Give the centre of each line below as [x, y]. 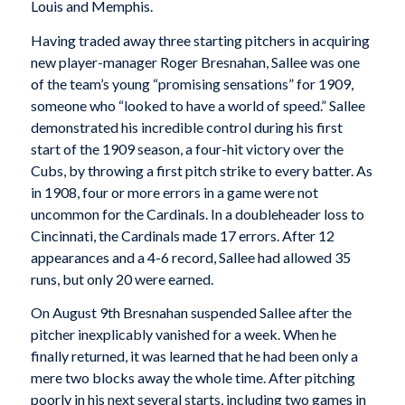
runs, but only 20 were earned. [122, 278]
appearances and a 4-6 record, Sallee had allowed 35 [190, 257]
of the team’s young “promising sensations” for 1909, [192, 83]
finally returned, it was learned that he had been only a [194, 356]
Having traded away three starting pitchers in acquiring [200, 40]
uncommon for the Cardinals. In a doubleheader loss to [197, 213]
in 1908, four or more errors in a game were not [174, 192]
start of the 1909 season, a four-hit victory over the [187, 148]
